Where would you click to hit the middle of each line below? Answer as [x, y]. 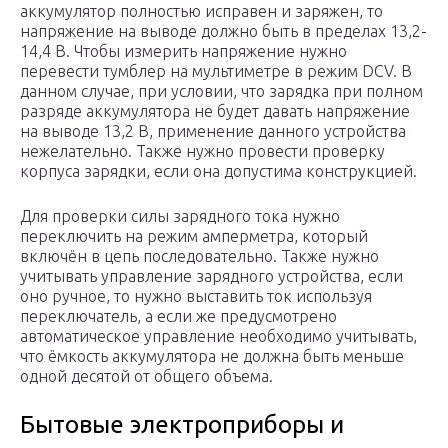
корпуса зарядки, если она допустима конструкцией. [218, 171]
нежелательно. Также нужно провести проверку [202, 151]
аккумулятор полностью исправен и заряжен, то [201, 11]
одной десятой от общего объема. [146, 376]
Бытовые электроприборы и [182, 425]
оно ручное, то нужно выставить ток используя [196, 296]
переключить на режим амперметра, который [194, 236]
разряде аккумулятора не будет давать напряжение [215, 111]
